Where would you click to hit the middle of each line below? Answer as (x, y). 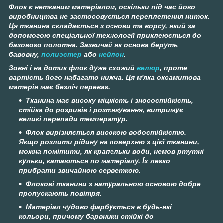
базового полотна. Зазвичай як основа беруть (93, 45)
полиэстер (61, 54)
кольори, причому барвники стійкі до (86, 216)
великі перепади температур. (73, 119)
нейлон (111, 54)
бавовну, (25, 54)
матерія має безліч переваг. (59, 86)
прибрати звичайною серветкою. (80, 170)
